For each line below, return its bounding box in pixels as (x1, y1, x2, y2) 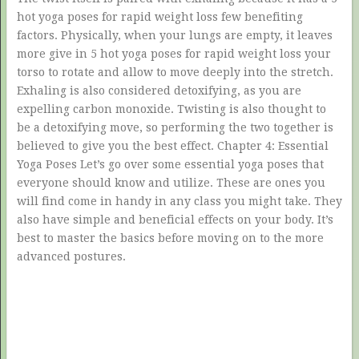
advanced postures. (16, 250, 126, 263)
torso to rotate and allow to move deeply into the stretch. (16, 66, 333, 79)
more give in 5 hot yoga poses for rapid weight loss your (16, 47, 331, 60)
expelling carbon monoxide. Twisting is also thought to (16, 103, 326, 115)
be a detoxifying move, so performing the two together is (16, 121, 333, 134)
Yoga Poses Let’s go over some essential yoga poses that (16, 158, 324, 171)
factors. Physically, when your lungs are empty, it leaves (16, 29, 333, 42)
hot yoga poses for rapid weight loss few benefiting (16, 10, 303, 23)
